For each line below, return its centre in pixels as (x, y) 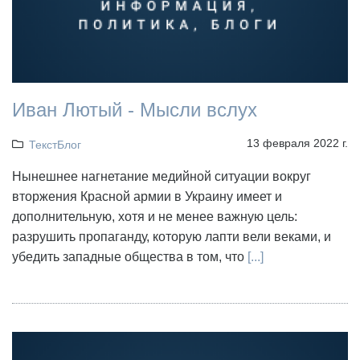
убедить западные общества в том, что (130, 256)
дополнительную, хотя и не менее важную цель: (155, 216)
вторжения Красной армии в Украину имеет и (147, 196)
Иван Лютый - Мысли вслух (135, 109)
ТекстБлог (55, 144)
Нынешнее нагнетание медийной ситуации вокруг (162, 176)
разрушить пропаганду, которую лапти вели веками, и (172, 236)
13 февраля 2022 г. (297, 143)
